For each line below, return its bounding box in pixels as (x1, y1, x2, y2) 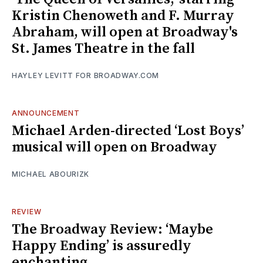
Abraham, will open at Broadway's (12, 23, 238, 41)
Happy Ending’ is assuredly (12, 237, 191, 255)
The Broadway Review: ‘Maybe (12, 220, 213, 238)
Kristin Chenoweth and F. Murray (12, 6, 234, 25)
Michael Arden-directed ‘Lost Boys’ (12, 122, 244, 140)
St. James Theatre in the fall (12, 39, 195, 58)
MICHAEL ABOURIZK (12, 169, 90, 178)
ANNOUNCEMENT (12, 108, 80, 117)
